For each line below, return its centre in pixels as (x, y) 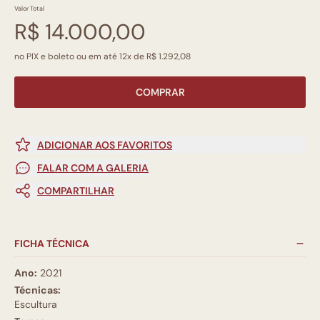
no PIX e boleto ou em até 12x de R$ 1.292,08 (102, 56)
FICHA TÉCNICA (52, 244)
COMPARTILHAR (76, 191)
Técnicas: (37, 290)
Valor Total (29, 9)
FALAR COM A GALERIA (93, 168)
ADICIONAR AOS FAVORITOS (105, 145)
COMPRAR (160, 92)
